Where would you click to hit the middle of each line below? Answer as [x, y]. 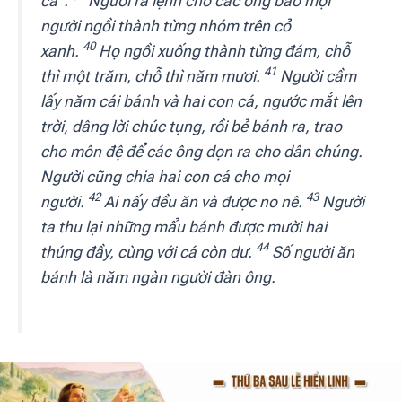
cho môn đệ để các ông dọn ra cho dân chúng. [201, 151]
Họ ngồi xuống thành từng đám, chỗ [223, 51]
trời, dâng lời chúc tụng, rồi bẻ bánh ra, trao [191, 126]
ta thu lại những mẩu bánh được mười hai [184, 227]
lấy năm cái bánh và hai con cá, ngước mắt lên [201, 101]
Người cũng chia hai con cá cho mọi [165, 176]
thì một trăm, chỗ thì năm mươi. [152, 76]
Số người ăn [311, 252]
